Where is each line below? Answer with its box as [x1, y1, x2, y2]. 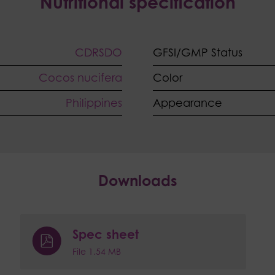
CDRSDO [75, 45, 122, 60]
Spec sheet [72, 227, 139, 242]
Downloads [98, 171, 177, 190]
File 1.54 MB [72, 246, 121, 257]
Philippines [66, 96, 122, 110]
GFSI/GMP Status [153, 45, 242, 60]
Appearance [153, 96, 222, 110]
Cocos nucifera [39, 71, 122, 85]
